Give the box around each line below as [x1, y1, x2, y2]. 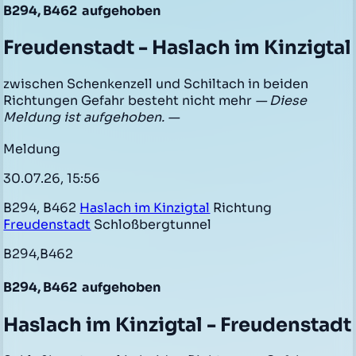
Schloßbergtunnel [91, 216, 212, 234]
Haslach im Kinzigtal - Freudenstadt [3, 312, 352, 337]
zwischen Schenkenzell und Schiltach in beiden [3, 75, 309, 93]
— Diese [255, 92, 308, 110]
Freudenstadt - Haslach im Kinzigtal [3, 36, 352, 60]
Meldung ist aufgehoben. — [3, 109, 180, 126]
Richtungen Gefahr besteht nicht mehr [3, 92, 256, 110]
